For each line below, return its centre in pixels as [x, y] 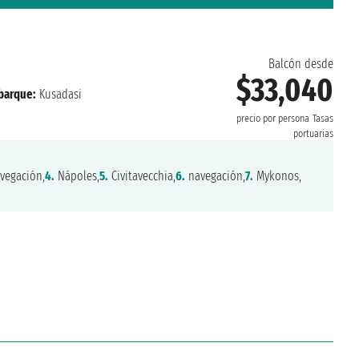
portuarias [313, 134]
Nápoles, [77, 176]
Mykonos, [278, 176]
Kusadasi [59, 95]
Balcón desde [301, 64]
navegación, [216, 176]
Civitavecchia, [142, 176]
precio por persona [272, 119]
